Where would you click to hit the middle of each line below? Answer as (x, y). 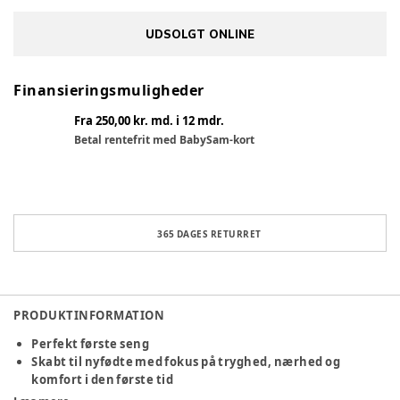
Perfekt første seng (91, 344)
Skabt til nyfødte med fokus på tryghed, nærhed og (186, 362)
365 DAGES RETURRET (209, 234)
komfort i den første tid (103, 380)
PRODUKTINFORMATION (89, 316)
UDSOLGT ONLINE (200, 34)
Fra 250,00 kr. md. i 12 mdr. (149, 121)
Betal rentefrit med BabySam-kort (164, 140)
